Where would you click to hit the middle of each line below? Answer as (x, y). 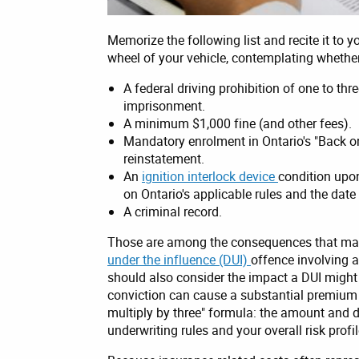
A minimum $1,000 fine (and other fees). (238, 123)
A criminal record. (173, 211)
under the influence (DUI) (179, 259)
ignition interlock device (210, 176)
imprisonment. (164, 105)
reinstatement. (164, 158)
